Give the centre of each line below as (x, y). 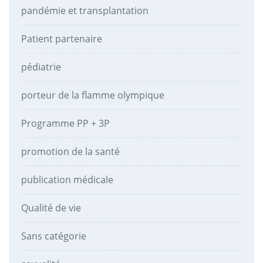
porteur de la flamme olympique (92, 95)
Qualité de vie (51, 208)
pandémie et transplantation (85, 10)
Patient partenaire (61, 38)
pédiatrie (41, 67)
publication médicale (67, 179)
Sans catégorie (53, 236)
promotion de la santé (70, 151)
